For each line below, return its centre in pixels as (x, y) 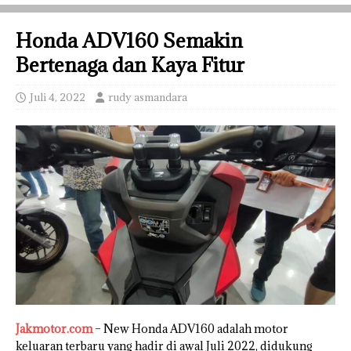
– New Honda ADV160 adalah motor (190, 329)
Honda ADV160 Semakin (129, 40)
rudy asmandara (148, 97)
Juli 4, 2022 (58, 97)
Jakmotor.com (54, 329)
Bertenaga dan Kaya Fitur (130, 64)
